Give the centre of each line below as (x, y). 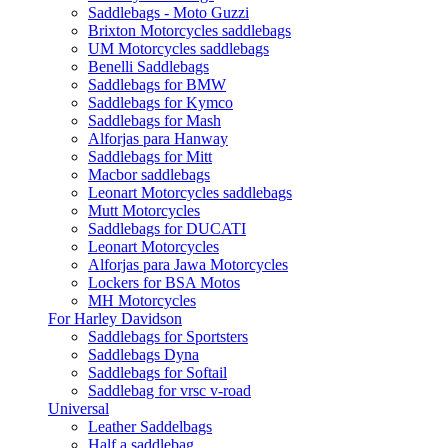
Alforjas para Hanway (158, 138)
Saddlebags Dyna (143, 354)
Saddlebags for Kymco (160, 102)
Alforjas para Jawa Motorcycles (188, 264)
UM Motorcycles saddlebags (178, 48)
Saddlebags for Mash (154, 120)
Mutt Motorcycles (144, 210)
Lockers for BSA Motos (164, 282)
